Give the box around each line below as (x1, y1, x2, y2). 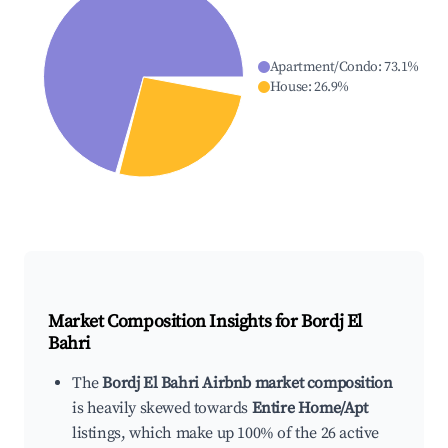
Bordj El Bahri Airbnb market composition (102, 373, 393, 394)
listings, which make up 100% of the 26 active (72, 423, 380, 444)
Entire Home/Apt (251, 398, 368, 419)
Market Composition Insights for (48, 310, 302, 334)
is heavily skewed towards (72, 398, 252, 419)
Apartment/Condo (269, 58, 378, 77)
